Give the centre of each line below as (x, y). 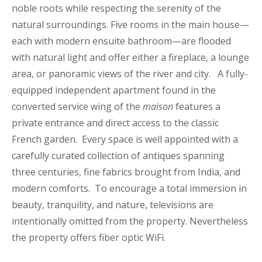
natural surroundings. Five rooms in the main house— (130, 24)
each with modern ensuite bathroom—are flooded (121, 41)
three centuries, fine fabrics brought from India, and (126, 172)
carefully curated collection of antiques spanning (118, 155)
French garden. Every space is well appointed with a (125, 139)
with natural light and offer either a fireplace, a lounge (130, 57)
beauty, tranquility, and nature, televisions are (113, 204)
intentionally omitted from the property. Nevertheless (130, 221)
